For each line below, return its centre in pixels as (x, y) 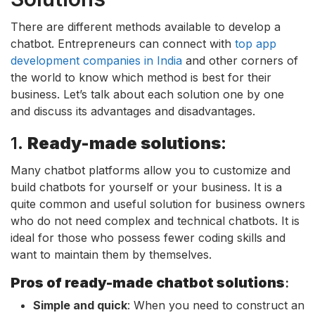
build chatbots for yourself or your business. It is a (146, 187)
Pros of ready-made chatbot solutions (148, 282)
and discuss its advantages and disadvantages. (133, 111)
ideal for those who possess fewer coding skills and (148, 237)
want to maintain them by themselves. (111, 254)
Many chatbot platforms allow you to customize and (150, 170)
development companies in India (96, 60)
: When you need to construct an (216, 305)
